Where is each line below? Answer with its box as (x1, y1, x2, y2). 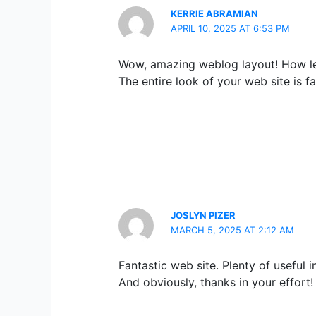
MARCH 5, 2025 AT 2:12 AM (171, 224, 295, 236)
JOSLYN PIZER (171, 209, 236, 221)
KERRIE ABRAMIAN (171, 8, 259, 20)
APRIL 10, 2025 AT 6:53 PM (171, 23, 291, 35)
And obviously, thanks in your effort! (119, 274, 313, 289)
